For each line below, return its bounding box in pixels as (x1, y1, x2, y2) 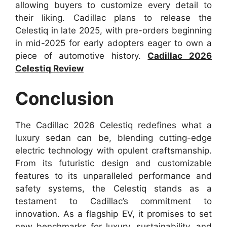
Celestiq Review (15, 63, 84, 73)
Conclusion (15, 88, 114, 109)
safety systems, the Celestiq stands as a (15, 183, 212, 194)
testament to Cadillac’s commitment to (15, 196, 212, 207)
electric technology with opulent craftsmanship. (15, 145, 212, 156)
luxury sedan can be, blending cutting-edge (15, 133, 212, 143)
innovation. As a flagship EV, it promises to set (15, 209, 212, 219)
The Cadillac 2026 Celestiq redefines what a (15, 120, 212, 131)
